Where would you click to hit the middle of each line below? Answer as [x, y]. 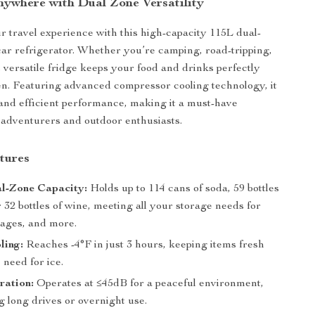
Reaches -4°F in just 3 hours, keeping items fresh [144, 245]
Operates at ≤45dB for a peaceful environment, [149, 284]
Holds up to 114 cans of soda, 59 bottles [184, 189]
